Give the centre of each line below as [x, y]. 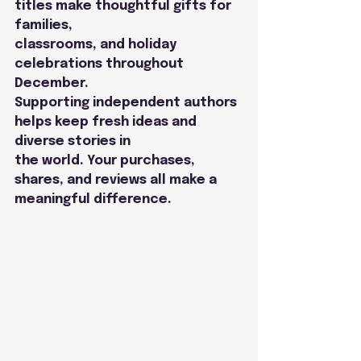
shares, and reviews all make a [117, 180]
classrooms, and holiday [97, 45]
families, [44, 26]
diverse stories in [73, 142]
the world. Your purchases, [106, 161]
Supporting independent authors [127, 103]
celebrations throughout [101, 64]
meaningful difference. [93, 200]
